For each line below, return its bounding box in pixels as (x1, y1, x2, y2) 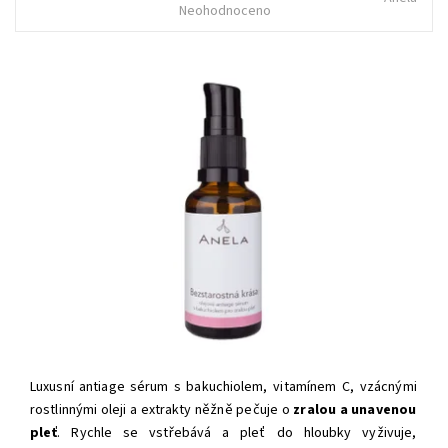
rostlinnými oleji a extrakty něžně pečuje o (30, 399, 294, 420)
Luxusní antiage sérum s (30, 376, 187, 397)
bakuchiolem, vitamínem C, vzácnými (186, 376, 417, 397)
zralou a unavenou (293, 399, 417, 420)
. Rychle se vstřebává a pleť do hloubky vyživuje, (57, 422, 417, 443)
